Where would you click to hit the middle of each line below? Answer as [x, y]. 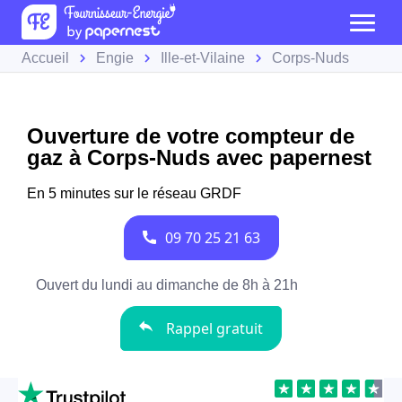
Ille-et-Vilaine [203, 58]
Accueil [45, 58]
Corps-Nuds [310, 58]
